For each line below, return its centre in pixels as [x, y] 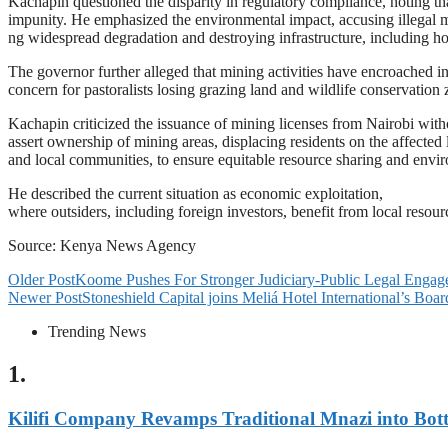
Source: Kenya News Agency [102, 245]
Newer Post [45, 297]
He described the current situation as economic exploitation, [195, 193]
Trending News [97, 331]
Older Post [41, 279]
